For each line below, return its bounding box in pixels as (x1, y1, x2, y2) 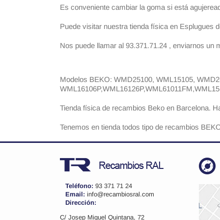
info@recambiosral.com (87, 191, 154, 198)
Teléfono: (65, 182, 95, 190)
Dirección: (65, 199, 96, 206)
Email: (65, 191, 87, 198)
